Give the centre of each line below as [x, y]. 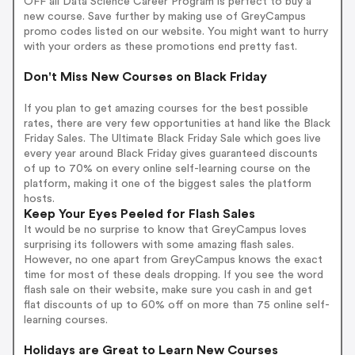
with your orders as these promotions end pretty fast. [160, 47]
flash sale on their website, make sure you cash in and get [168, 290]
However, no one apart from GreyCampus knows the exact [173, 260]
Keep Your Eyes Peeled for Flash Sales [139, 214]
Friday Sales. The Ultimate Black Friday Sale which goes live [172, 139]
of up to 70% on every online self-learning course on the [167, 169]
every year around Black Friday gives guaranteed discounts [170, 154]
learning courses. [65, 321]
